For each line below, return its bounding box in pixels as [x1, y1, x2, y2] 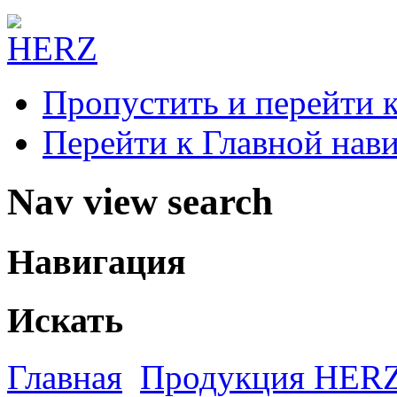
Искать [7, 300, 123, 340]
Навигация [7, 241, 186, 282]
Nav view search [7, 180, 273, 222]
